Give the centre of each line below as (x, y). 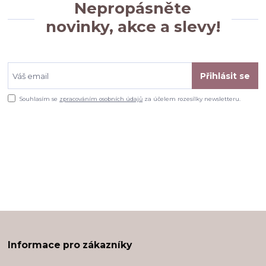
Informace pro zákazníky (70, 245)
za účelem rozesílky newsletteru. (192, 99)
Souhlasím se (40, 99)
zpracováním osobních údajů (101, 99)
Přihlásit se (225, 76)
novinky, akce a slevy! (133, 27)
